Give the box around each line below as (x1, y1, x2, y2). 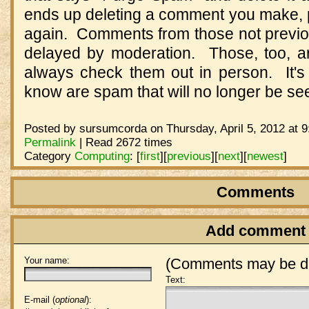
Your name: (23, 255, 70, 266)
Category (23, 148, 74, 163)
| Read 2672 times (75, 134, 172, 149)
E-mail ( (23, 294, 55, 305)
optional (54, 294, 86, 305)
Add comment (205, 221, 306, 239)
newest (246, 148, 283, 163)
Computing (74, 148, 130, 163)
